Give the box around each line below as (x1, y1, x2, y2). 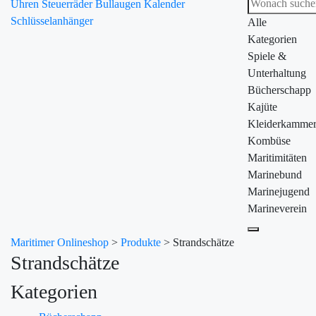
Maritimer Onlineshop (11, 236, 109, 248)
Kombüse (248, 135, 291, 147)
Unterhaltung (248, 67, 306, 79)
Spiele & (248, 50, 286, 62)
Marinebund (248, 169, 302, 181)
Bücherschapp (248, 84, 311, 96)
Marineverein (248, 202, 307, 214)
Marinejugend (248, 186, 310, 197)
